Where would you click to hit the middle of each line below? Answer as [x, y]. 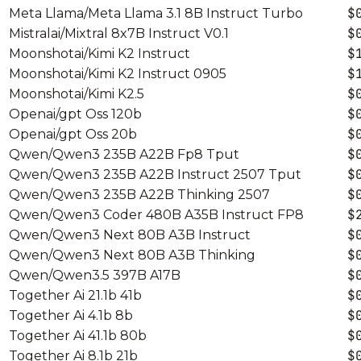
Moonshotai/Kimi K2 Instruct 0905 [118, 73]
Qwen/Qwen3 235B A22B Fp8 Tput [124, 154]
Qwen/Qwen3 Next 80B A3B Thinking [132, 255]
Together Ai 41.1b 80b [78, 335]
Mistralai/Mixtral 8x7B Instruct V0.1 [119, 33]
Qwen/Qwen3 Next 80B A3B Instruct [130, 234]
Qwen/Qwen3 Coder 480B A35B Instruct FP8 [156, 214]
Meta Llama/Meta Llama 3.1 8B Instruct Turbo [156, 13]
